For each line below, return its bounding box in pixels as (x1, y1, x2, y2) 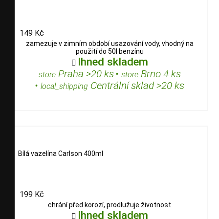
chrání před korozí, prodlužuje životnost (48, 200, 171, 209)
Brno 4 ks (138, 67, 181, 80)
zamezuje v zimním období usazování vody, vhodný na (25, 39, 194, 47)
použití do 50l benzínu (75, 47, 144, 55)
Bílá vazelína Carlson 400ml (18, 150, 103, 158)
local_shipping (41, 81, 88, 91)
